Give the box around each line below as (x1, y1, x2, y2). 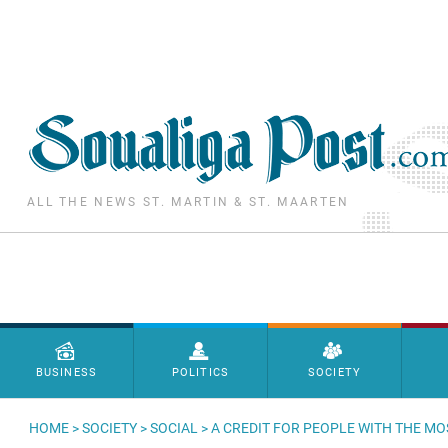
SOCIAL (150, 420, 199, 437)
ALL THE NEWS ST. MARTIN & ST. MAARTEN (26, 195, 350, 209)
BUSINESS (36, 366, 97, 379)
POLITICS (172, 366, 229, 379)
